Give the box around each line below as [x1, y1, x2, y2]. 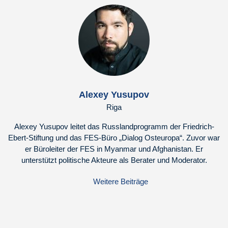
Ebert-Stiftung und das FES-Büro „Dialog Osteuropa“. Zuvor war [8, 133, 220, 142]
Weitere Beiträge [93, 177, 148, 186]
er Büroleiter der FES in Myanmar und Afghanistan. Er [25, 145, 203, 153]
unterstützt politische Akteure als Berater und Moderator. [21, 156, 207, 164]
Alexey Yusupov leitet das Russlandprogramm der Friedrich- [14, 122, 214, 131]
